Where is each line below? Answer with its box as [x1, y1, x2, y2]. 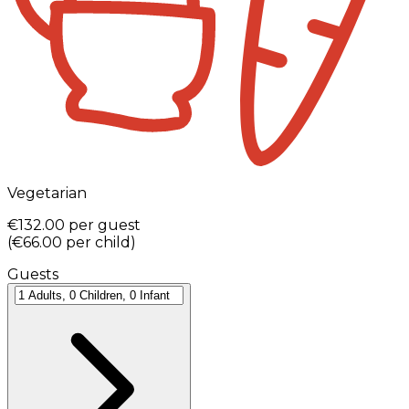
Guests [7, 265, 58, 283]
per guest [68, 215, 141, 234]
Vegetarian [7, 184, 87, 202]
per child [66, 233, 131, 251]
